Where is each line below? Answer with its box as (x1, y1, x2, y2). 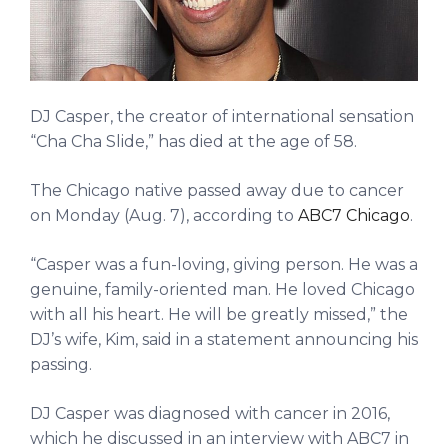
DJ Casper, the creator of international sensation (30, 106, 414, 126)
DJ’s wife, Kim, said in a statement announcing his (30, 329, 418, 349)
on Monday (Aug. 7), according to (30, 205, 298, 225)
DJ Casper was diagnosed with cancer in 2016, (30, 403, 390, 423)
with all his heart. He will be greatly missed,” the (30, 304, 408, 324)
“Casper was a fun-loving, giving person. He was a (30, 254, 418, 274)
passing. (30, 354, 92, 374)
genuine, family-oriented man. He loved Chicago (30, 279, 415, 299)
